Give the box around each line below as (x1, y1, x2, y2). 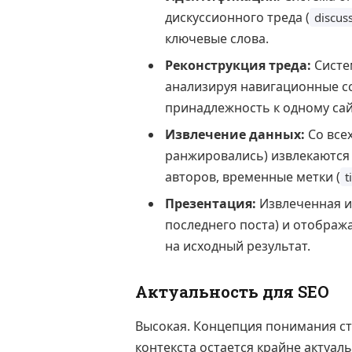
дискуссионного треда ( (165, 9, 310, 27)
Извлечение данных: (165, 126, 305, 144)
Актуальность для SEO (135, 280, 329, 303)
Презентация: (165, 195, 256, 213)
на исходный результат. (165, 237, 310, 255)
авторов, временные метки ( (165, 168, 340, 186)
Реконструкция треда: (165, 57, 311, 75)
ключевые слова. (165, 30, 269, 48)
